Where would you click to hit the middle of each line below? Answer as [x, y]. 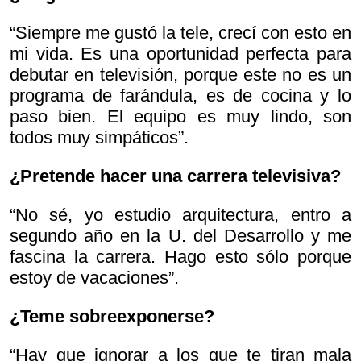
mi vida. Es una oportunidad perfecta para [180, 54]
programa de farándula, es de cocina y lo [180, 96]
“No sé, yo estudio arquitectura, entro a [180, 215]
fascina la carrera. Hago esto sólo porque [180, 257]
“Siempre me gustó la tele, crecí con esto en [180, 33]
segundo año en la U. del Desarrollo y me [180, 236]
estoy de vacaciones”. [94, 278]
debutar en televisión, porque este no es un [180, 75]
